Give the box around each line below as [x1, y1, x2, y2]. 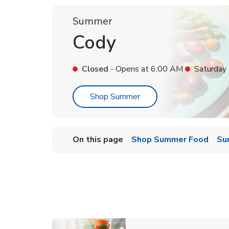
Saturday [194, 63, 226, 75]
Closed [82, 63, 108, 75]
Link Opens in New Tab [140, 90, 223, 102]
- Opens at [108, 63, 149, 75]
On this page [73, 134, 123, 145]
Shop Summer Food [131, 134, 209, 145]
